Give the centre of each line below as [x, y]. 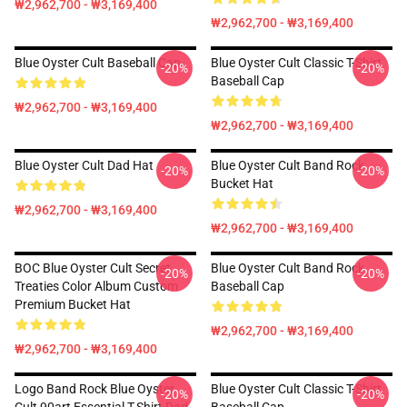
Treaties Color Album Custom [96, 286]
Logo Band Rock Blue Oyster [94, 389]
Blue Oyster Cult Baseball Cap [98, 63]
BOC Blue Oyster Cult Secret [93, 268]
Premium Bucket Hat [73, 304]
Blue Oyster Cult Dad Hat [84, 165]
